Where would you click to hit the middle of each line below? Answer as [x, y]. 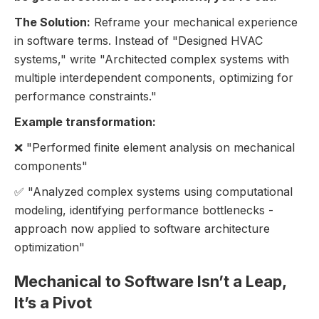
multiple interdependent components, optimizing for [154, 77]
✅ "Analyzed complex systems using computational [153, 191]
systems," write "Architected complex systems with [152, 59]
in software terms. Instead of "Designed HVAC [138, 40]
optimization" [49, 247]
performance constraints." [85, 96]
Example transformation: [85, 121]
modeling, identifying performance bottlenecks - [144, 210]
